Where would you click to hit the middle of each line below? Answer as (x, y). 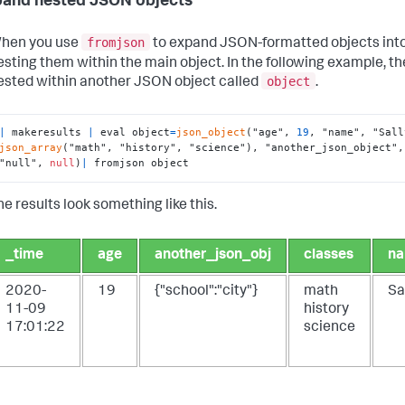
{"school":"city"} (206, 292)
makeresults (47, 132)
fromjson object (139, 163)
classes (329, 255)
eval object (132, 132)
